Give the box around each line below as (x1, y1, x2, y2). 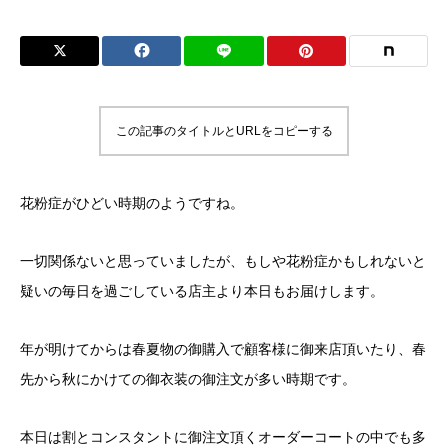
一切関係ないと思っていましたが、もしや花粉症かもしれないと (20, 254, 426, 269)
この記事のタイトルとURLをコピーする (115, 124, 333, 138)
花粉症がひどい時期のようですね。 (20, 196, 244, 211)
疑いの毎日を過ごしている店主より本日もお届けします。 (20, 284, 384, 299)
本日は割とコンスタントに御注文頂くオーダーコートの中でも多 (20, 430, 426, 445)
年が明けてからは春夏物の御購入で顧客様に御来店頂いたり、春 (20, 342, 426, 357)
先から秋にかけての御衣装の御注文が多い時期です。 (20, 372, 356, 387)
